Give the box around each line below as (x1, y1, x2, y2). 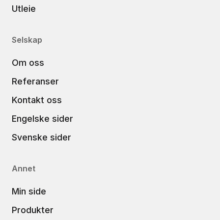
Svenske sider (12, 132, 71, 143)
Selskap (12, 35, 42, 45)
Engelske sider (12, 113, 73, 124)
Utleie (12, 3, 36, 14)
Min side (12, 186, 46, 197)
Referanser (12, 76, 59, 87)
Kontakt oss (12, 95, 62, 106)
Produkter (12, 205, 54, 216)
